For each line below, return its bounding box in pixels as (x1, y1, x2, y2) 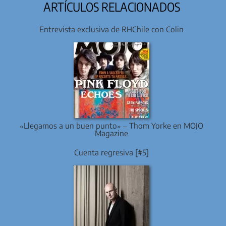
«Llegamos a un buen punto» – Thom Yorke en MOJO (20, 120, 203, 130)
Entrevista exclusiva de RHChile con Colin (39, 24, 184, 34)
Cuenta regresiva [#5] (74, 147, 149, 157)
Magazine (95, 128, 128, 138)
